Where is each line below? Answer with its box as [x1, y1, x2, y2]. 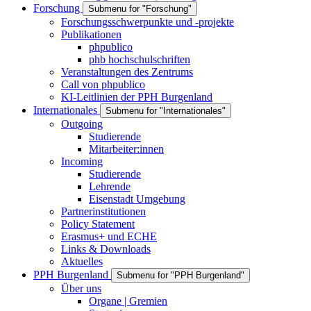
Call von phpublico [61, 78, 145, 90]
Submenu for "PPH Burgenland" [117, 270, 244, 280]
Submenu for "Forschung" [88, 3, 192, 14]
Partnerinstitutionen [61, 205, 146, 217]
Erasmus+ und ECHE [61, 230, 157, 242]
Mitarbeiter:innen [89, 143, 164, 155]
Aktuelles [61, 255, 103, 267]
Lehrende [89, 180, 131, 192]
